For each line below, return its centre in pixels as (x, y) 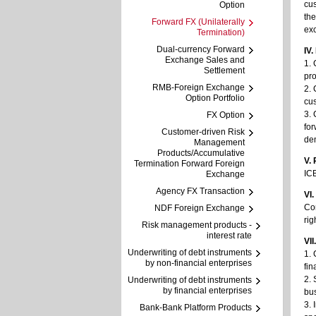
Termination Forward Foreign (189, 164)
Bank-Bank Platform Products (196, 308)
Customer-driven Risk (203, 132)
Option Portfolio (215, 98)
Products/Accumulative (201, 153)
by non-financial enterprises (199, 263)
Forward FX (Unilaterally (198, 22)
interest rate (229, 236)
